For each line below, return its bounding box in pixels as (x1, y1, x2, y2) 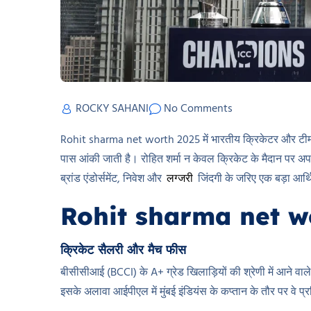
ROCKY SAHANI (76, 100, 149, 119)
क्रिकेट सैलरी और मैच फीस (60, 242, 186, 258)
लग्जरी (167, 170, 194, 189)
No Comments (164, 100, 233, 119)
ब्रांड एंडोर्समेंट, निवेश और (60, 170, 165, 189)
